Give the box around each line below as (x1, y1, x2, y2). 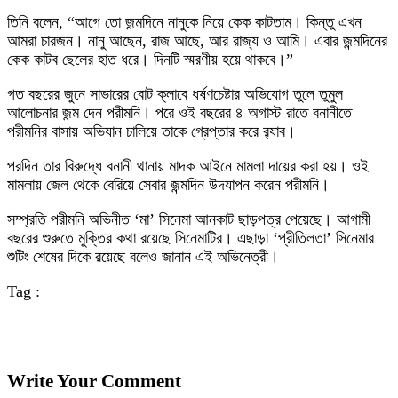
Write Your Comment (7, 370, 181, 393)
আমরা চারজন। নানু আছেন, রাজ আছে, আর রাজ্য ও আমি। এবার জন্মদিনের (7, 32, 387, 50)
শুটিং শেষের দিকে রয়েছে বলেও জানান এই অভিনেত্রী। (7, 248, 279, 266)
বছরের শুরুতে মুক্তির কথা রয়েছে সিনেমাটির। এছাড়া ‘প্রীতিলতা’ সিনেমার (7, 229, 374, 247)
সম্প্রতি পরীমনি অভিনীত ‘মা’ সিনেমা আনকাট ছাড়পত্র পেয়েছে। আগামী (7, 211, 370, 228)
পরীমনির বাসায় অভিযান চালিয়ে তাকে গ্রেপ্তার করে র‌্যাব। (7, 123, 296, 140)
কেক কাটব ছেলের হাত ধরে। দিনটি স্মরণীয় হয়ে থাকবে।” (7, 51, 293, 68)
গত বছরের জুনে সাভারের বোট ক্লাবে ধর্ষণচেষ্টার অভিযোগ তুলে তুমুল (7, 85, 343, 103)
